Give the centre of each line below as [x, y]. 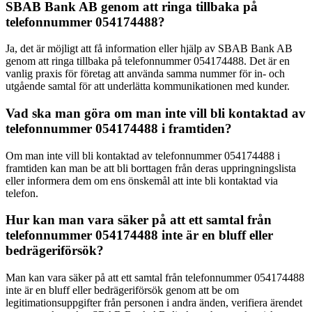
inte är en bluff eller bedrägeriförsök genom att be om [122, 290]
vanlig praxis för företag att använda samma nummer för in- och [145, 74]
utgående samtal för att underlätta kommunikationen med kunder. [148, 86]
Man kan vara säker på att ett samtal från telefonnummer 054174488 [155, 278]
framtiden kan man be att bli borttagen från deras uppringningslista [151, 168]
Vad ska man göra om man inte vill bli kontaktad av [156, 113]
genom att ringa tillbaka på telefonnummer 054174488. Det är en [148, 61]
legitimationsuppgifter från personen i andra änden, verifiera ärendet [154, 303]
